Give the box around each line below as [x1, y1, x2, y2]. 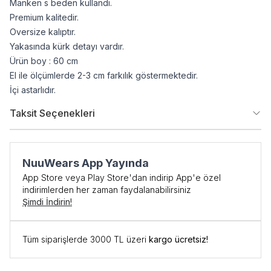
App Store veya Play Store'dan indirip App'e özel [22, 172, 221, 183]
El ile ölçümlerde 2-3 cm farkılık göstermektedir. [10, 70, 198, 80]
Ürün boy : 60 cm [10, 56, 80, 66]
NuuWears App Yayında [22, 157, 149, 169]
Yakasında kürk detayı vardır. [10, 41, 124, 51]
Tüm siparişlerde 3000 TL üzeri [22, 234, 146, 244]
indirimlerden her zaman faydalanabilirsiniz [22, 184, 191, 195]
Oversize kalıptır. [10, 27, 76, 37]
